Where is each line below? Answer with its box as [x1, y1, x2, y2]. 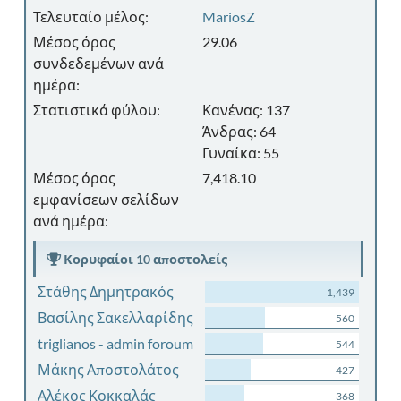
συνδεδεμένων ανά [32, 55, 164, 72]
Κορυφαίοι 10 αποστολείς [60, 252, 227, 267]
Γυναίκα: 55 [202, 144, 280, 161]
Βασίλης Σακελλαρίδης [37, 309, 193, 326]
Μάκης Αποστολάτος [37, 361, 179, 378]
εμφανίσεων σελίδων [32, 191, 179, 208]
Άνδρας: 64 [202, 123, 277, 140]
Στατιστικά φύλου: [32, 101, 160, 118]
